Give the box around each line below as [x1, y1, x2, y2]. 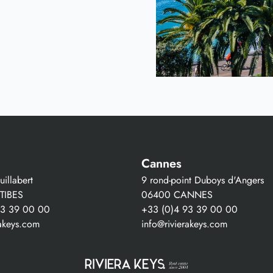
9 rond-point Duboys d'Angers [141, 172, 264, 187]
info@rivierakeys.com [141, 216, 227, 231]
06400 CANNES [141, 187, 213, 202]
